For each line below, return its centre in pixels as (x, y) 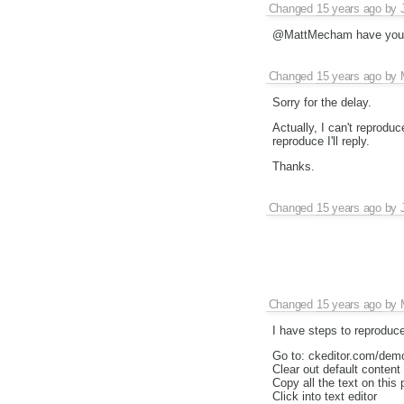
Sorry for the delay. (321, 102)
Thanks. (293, 166)
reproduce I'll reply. (321, 141)
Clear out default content (336, 370)
